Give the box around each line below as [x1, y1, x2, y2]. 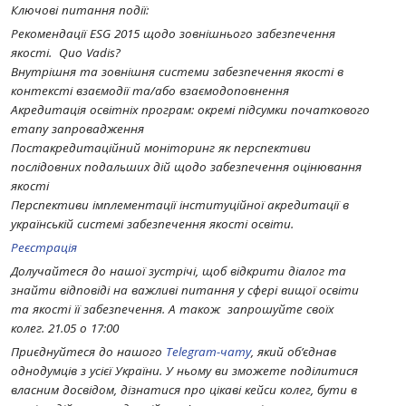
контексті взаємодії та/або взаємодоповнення [11, 82, 289, 99]
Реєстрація [11, 239, 84, 256]
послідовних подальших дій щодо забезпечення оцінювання [11, 159, 362, 175]
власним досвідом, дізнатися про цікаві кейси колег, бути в [11, 382, 357, 398]
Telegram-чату [166, 343, 251, 360]
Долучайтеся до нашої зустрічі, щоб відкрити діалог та [11, 263, 346, 279]
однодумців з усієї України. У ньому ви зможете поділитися [11, 362, 358, 379]
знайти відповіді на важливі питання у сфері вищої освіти [11, 282, 359, 298]
